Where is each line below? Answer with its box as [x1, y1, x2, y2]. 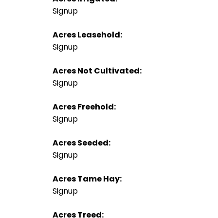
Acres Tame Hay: [52, 173, 122, 184]
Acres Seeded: [52, 137, 110, 148]
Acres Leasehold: [52, 29, 122, 40]
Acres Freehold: [52, 101, 116, 112]
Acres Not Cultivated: [52, 65, 142, 76]
